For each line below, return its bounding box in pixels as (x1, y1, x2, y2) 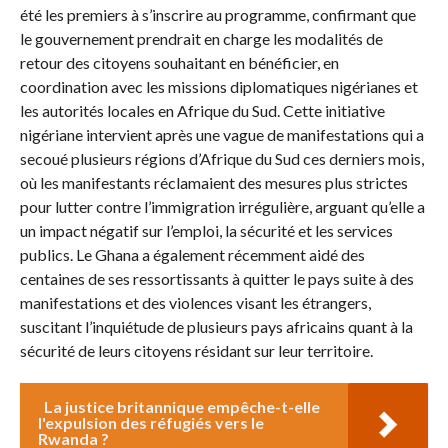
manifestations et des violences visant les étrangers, (19, 292, 371, 312)
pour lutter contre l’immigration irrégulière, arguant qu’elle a (19, 196, 425, 216)
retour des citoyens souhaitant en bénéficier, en (19, 52, 339, 72)
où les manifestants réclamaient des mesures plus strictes (19, 172, 408, 192)
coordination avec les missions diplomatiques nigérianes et (19, 76, 418, 96)
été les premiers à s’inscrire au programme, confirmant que (19, 4, 416, 24)
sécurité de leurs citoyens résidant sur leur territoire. (19, 340, 373, 360)
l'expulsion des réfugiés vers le (37, 412, 264, 432)
